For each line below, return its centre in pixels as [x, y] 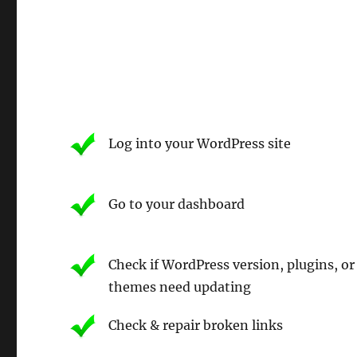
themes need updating [180, 286]
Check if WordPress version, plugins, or [232, 264]
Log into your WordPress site [200, 143]
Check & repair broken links [196, 325]
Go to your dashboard [177, 204]
